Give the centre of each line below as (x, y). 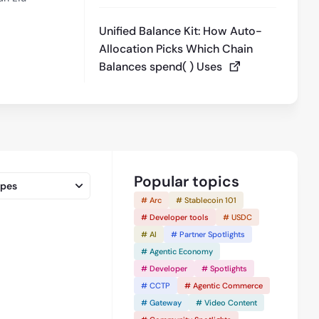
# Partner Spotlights (208, 234)
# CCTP (156, 286)
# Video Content (226, 303)
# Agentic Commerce (224, 286)
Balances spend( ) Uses (161, 67)
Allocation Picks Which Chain (176, 49)
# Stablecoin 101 (206, 200)
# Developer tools (175, 217)
